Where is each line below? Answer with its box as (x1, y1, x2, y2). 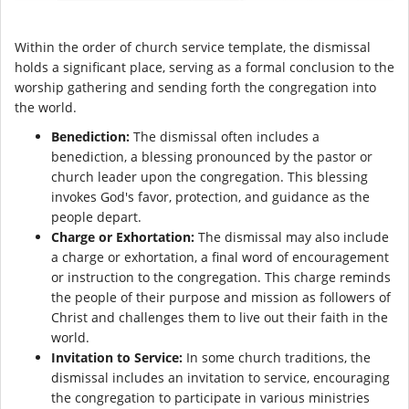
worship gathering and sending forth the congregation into (15, 79, 376, 97)
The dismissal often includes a (130, 128, 320, 146)
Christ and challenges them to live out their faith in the (51, 309, 388, 327)
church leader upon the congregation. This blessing (51, 168, 368, 186)
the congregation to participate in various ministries (51, 389, 370, 407)
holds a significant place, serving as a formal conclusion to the (15, 58, 394, 77)
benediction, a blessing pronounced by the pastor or (51, 148, 372, 166)
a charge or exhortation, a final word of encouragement (51, 248, 389, 267)
